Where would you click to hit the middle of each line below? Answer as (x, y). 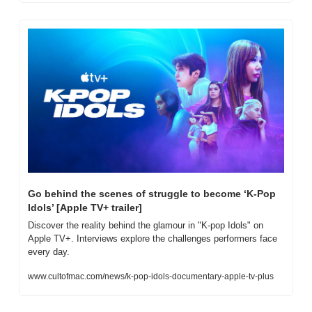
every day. (49, 251)
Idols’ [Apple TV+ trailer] (85, 207)
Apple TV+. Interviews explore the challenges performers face (153, 238)
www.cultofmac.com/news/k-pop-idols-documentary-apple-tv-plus (151, 276)
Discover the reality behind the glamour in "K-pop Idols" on (146, 225)
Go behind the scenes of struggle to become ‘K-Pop (152, 193)
